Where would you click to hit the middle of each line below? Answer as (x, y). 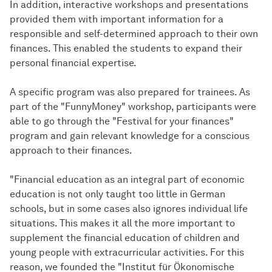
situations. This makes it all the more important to (122, 223)
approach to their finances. (71, 151)
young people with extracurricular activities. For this (127, 253)
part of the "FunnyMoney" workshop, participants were (133, 107)
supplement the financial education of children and (125, 238)
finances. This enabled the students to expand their (126, 49)
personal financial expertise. (73, 63)
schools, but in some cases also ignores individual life (129, 209)
